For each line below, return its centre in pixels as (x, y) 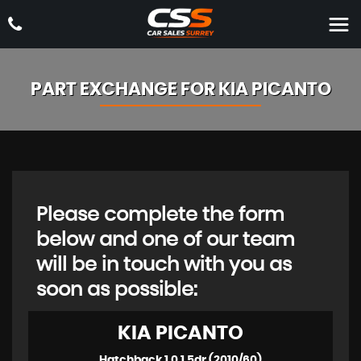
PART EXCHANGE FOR (124, 89)
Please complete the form (160, 215)
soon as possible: (117, 290)
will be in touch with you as (164, 265)
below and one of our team (166, 240)
